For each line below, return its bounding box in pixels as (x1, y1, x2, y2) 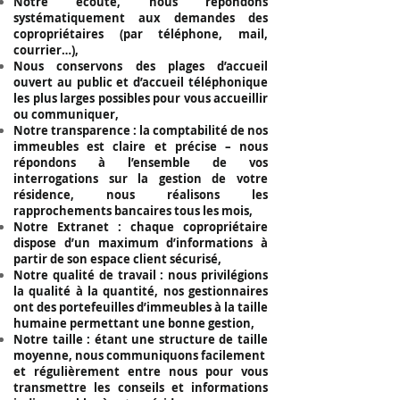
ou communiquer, (13, 106, 119, 122)
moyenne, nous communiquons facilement (13, 347, 268, 363)
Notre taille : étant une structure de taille (13, 331, 268, 347)
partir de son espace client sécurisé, (13, 251, 221, 267)
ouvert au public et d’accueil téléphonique (13, 74, 268, 90)
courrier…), (13, 42, 79, 58)
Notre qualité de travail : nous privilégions (13, 267, 268, 283)
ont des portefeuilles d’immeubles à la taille (13, 299, 268, 315)
